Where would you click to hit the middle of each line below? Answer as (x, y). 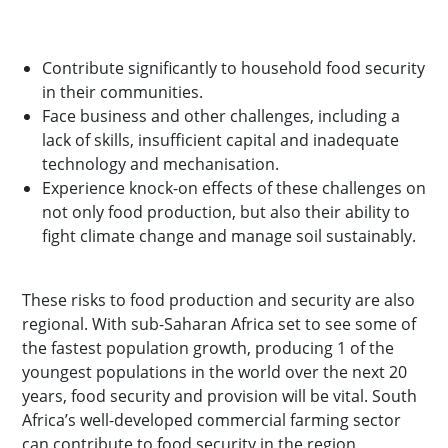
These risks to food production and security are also (218, 300)
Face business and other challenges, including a (221, 116)
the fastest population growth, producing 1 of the (208, 348)
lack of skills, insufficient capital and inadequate (220, 140)
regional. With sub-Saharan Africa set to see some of (219, 324)
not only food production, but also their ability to (226, 212)
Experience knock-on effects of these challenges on (234, 188)
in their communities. (122, 92)
